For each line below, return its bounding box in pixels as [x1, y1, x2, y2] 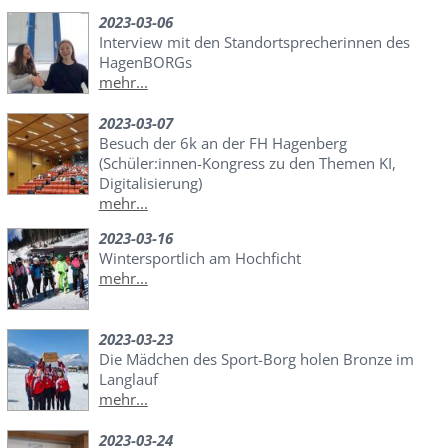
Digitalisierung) [98, 173, 202, 194]
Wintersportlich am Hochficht [98, 248, 301, 269]
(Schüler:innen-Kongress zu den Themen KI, [98, 153, 396, 174]
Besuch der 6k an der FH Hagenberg [98, 133, 347, 154]
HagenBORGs [98, 52, 192, 73]
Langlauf [98, 369, 158, 390]
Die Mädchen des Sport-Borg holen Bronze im [98, 349, 414, 370]
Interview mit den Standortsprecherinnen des [98, 32, 410, 53]
